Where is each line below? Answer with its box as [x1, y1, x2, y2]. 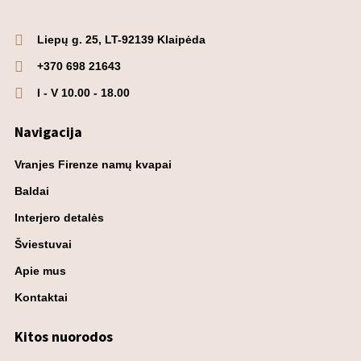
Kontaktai [15, 291, 68, 305]
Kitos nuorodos [15, 327, 114, 346]
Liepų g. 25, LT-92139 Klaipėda [36, 33, 205, 47]
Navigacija [15, 122, 83, 142]
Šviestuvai [15, 238, 73, 251]
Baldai [15, 185, 50, 198]
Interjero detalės [15, 211, 105, 225]
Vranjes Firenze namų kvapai [15, 158, 172, 172]
